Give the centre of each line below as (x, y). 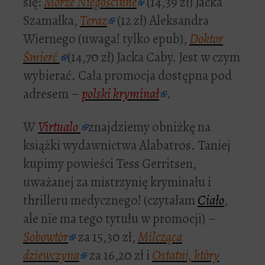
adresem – (52, 94)
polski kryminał (120, 94)
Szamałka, (51, 21)
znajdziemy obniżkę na (149, 127)
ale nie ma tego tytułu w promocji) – (119, 219)
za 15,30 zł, (107, 237)
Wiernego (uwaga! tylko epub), (106, 39)
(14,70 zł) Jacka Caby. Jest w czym (154, 57)
